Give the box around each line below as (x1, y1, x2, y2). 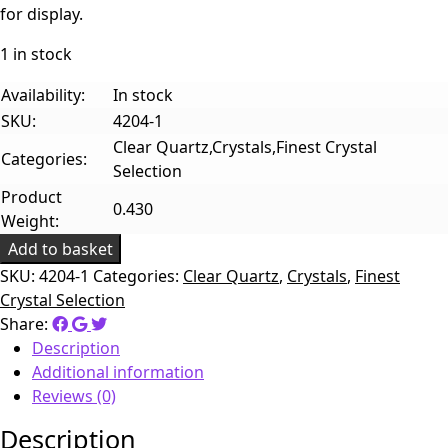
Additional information (32, 360, 204, 383)
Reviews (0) (32, 384, 116, 407)
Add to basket (8, 237, 113, 260)
